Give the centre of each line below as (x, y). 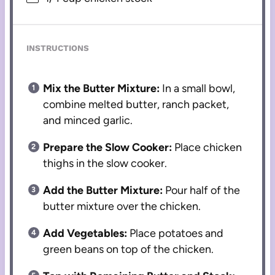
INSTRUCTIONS (58, 48)
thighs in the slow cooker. (105, 164)
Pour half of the (202, 191)
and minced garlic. (88, 121)
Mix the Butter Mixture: (102, 89)
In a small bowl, (198, 89)
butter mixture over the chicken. (122, 207)
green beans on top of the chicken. (129, 250)
